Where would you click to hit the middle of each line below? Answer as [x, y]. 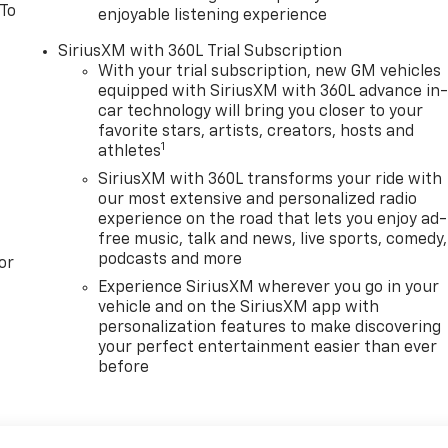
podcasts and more [170, 259]
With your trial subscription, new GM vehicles [270, 71]
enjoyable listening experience [213, 15]
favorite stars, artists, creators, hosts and [256, 131]
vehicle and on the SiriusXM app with [239, 307]
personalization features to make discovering [270, 327]
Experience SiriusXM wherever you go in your [269, 287]
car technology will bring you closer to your [261, 111]
